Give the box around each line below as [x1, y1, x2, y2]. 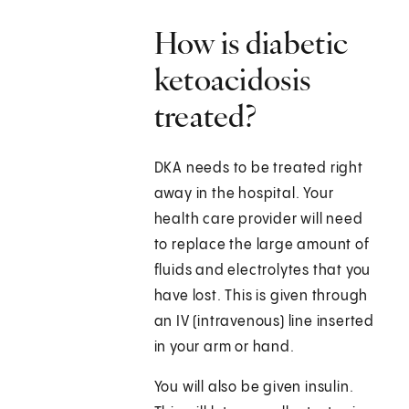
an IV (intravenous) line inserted [153, 314, 375, 330]
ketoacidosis [153, 60, 311, 100]
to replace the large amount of [153, 237, 370, 254]
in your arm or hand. [153, 340, 295, 356]
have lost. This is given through [153, 288, 369, 305]
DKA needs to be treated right [153, 161, 363, 177]
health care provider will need [153, 212, 363, 228]
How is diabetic [153, 24, 349, 63]
